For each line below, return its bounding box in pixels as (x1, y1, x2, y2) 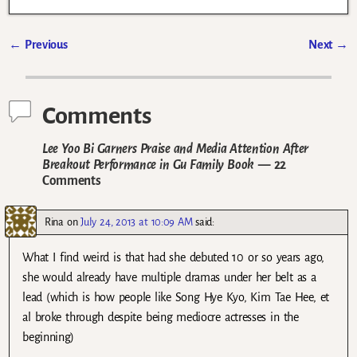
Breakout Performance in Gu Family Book (42, 158, 254, 172)
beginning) (22, 331, 75, 344)
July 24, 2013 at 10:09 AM (80, 216, 193, 229)
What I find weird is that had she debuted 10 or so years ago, (22, 251, 324, 265)
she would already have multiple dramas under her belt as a (22, 271, 316, 284)
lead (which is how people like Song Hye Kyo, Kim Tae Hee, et (22, 291, 329, 304)
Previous (21, 37, 68, 51)
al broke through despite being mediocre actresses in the (22, 311, 299, 324)
